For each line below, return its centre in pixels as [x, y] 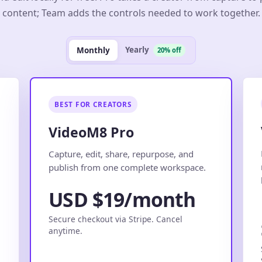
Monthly [93, 50]
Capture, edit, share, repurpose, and [121, 154]
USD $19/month [122, 200]
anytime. [66, 231]
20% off [169, 50]
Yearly [138, 49]
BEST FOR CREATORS [93, 104]
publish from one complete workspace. [127, 167]
